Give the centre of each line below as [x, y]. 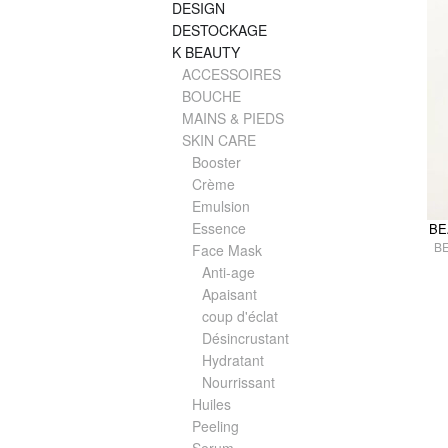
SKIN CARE [219, 140]
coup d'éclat [240, 316]
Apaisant [229, 294]
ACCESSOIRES [231, 74]
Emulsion [221, 206]
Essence [219, 228]
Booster [216, 162]
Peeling [215, 426]
